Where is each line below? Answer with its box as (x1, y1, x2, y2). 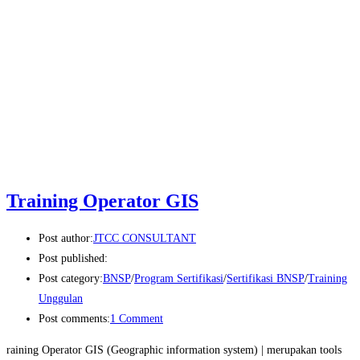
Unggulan (39, 292, 83, 305)
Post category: (39, 272, 103, 285)
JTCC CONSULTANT (93, 232, 196, 245)
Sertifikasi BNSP (227, 272, 305, 285)
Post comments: (39, 313, 110, 325)
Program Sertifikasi (134, 272, 223, 285)
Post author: (39, 232, 93, 245)
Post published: (39, 252, 108, 265)
